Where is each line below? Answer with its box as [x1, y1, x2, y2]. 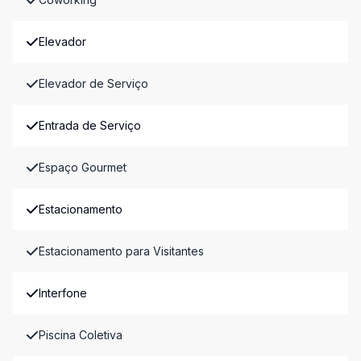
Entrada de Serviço [39, 118, 141, 132]
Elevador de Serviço [39, 77, 148, 90]
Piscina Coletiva [39, 328, 122, 342]
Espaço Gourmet [39, 160, 127, 174]
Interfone [39, 286, 87, 300]
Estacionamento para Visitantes [39, 244, 204, 258]
